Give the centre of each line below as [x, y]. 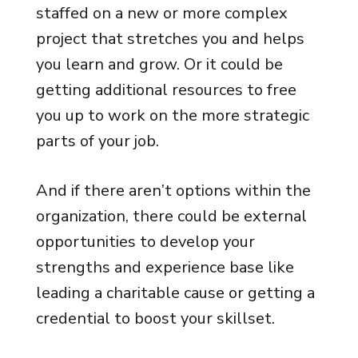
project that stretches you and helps [170, 39]
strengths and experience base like [165, 267]
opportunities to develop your [145, 242]
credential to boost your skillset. [155, 318]
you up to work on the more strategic [172, 115]
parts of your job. [97, 141]
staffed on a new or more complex [161, 13]
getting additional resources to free [166, 90]
